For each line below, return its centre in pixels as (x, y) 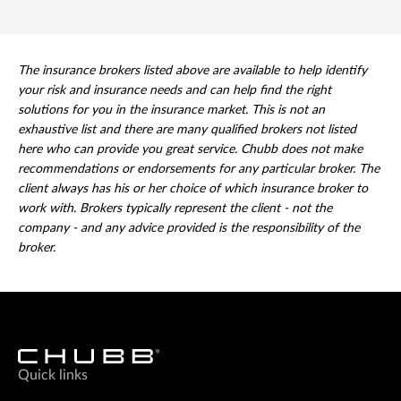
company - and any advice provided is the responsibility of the (189, 229)
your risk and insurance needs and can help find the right (175, 91)
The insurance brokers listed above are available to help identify (192, 71)
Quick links (53, 375)
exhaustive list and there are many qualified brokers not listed (187, 130)
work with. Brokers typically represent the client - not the (175, 209)
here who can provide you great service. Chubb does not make (190, 150)
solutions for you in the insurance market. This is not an (171, 111)
